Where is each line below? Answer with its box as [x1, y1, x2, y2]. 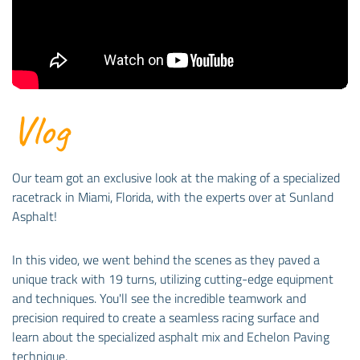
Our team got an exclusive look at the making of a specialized [12, 168, 340, 188]
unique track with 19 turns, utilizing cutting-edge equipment [12, 269, 333, 289]
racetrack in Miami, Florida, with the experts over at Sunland [12, 187, 333, 207]
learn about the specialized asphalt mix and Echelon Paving [12, 327, 329, 347]
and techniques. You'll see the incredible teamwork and [12, 288, 306, 309]
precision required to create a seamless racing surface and [12, 308, 319, 328]
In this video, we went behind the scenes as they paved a [12, 250, 320, 270]
